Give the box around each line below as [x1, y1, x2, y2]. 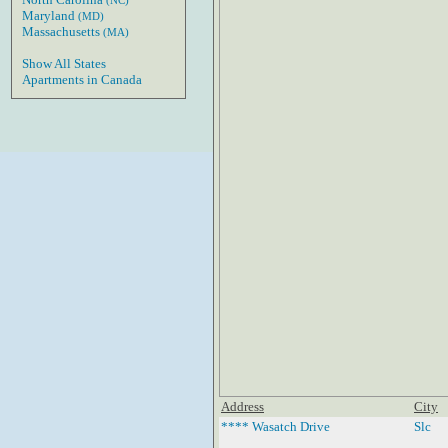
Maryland [22, 8, 78, 23]
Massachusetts [22, 24, 103, 39]
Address [221, 398, 264, 414]
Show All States [22, 56, 106, 71]
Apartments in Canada [22, 72, 142, 87]
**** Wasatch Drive [221, 418, 330, 434]
